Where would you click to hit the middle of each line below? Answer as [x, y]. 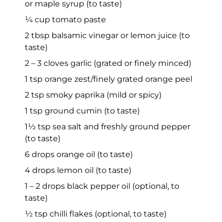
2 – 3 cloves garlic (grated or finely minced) [108, 63]
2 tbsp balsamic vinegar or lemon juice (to [107, 35]
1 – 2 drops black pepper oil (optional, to [102, 186]
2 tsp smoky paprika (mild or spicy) [93, 95]
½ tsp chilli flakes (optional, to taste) [96, 214]
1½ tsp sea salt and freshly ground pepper [108, 126]
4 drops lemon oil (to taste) [78, 170]
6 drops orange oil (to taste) [79, 154]
